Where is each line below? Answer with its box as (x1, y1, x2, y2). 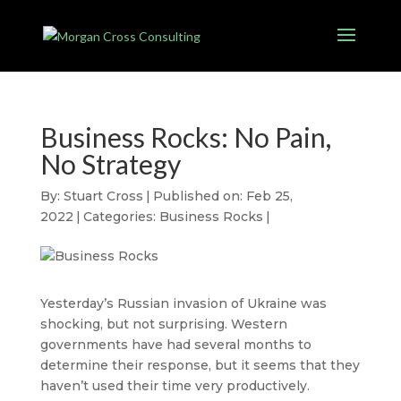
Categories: (82, 209, 159, 225)
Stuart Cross (63, 188, 143, 204)
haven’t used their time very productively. (39, 378, 310, 394)
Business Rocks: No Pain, (39, 121, 331, 153)
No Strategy (39, 148, 181, 180)
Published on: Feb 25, (152, 188, 293, 204)
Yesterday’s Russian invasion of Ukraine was (39, 295, 327, 311)
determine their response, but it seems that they (39, 357, 360, 373)
